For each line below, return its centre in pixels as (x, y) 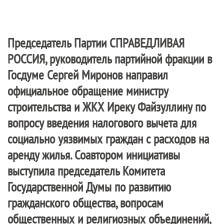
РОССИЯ (26, 59)
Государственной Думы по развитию (89, 187)
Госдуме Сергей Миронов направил (88, 75)
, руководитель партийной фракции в (128, 59)
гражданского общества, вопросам (85, 203)
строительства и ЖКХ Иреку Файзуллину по (107, 107)
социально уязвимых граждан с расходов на (108, 139)
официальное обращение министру (88, 91)
